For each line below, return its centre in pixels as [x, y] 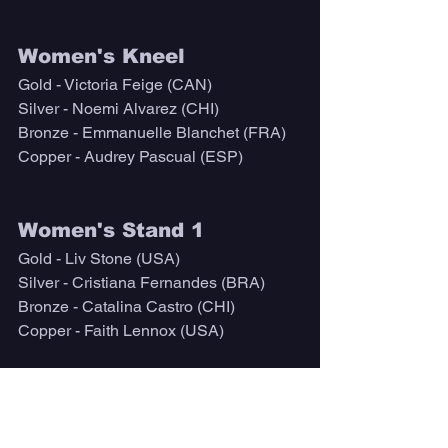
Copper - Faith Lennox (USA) [121, 331]
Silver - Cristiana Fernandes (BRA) [141, 283]
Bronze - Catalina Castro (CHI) [126, 307]
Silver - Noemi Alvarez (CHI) [118, 109]
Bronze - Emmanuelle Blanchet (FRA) [152, 133]
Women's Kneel [101, 56]
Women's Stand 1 [111, 230]
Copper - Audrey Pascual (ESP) [130, 157]
